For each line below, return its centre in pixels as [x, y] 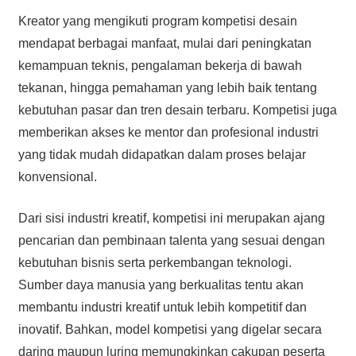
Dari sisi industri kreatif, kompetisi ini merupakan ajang [171, 218]
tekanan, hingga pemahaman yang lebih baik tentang [167, 87]
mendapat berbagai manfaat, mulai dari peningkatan [164, 43]
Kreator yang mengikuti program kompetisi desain [157, 21]
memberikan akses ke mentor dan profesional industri [168, 132]
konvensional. [57, 176]
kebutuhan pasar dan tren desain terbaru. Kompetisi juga [177, 110]
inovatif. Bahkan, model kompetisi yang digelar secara [170, 329]
